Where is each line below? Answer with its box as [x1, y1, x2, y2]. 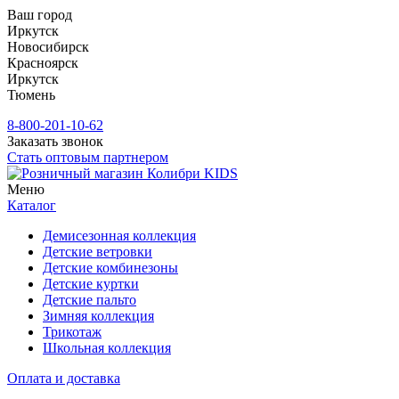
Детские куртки [43, 276, 139, 291]
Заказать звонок [7, 134, 103, 149]
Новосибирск [7, 39, 89, 54]
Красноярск [7, 55, 78, 70]
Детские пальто [43, 292, 136, 307]
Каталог [7, 198, 56, 213]
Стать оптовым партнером [7, 150, 168, 165]
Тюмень [7, 87, 55, 102]
